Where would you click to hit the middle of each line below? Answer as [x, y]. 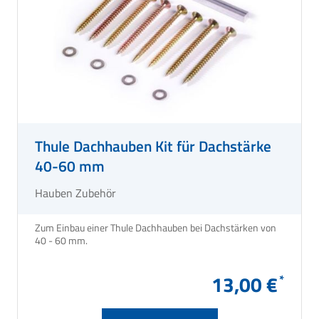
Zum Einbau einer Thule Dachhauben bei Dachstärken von [156, 227]
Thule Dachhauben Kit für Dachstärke [153, 146]
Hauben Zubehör [75, 193]
